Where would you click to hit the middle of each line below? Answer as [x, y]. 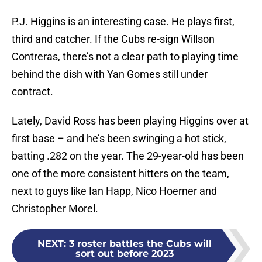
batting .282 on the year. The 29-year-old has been [128, 156]
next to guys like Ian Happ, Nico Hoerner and [114, 191]
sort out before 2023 [125, 254]
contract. [32, 92]
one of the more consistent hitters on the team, [120, 174]
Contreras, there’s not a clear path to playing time [125, 57]
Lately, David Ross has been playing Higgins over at [130, 121]
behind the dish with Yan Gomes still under [110, 74]
